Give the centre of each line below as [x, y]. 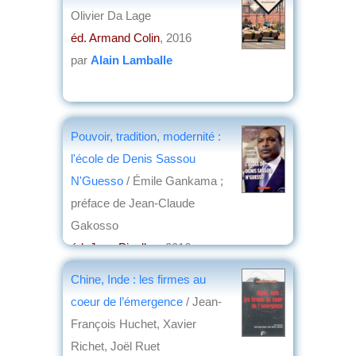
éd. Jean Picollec [115, 247]
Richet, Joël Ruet [115, 346]
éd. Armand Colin [115, 37]
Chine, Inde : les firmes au [138, 279]
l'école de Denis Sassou [133, 158]
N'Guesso [99, 180]
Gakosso [95, 225]
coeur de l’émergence [127, 301]
